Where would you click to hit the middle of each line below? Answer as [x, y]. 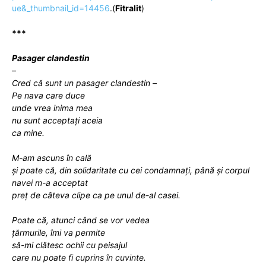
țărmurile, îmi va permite [58, 232]
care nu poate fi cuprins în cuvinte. [79, 257]
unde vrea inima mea [52, 107]
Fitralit [128, 8]
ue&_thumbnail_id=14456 [61, 8]
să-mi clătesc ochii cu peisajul [69, 245]
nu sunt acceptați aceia [57, 120]
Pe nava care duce [48, 95]
